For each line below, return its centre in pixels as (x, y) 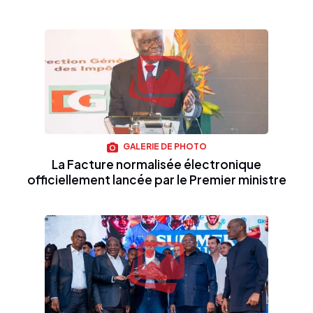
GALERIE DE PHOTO (164, 147)
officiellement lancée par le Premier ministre (156, 179)
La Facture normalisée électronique (156, 164)
